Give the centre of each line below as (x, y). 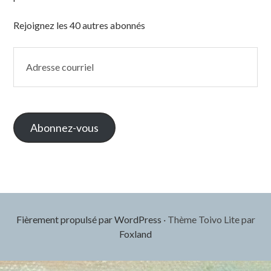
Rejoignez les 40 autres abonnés (80, 25)
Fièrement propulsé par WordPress (89, 219)
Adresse (32, 53)
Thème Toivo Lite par (210, 219)
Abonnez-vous (65, 127)
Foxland (135, 233)
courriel (31, 68)
